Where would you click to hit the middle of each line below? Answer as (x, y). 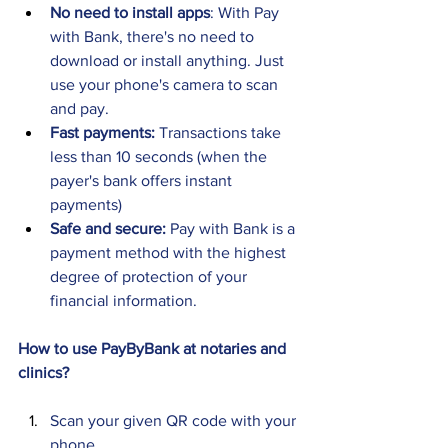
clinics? (45, 373)
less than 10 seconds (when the (160, 157)
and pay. (81, 109)
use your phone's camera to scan (166, 85)
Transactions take (222, 133)
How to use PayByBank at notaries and (154, 349)
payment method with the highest (170, 253)
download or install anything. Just (169, 61)
